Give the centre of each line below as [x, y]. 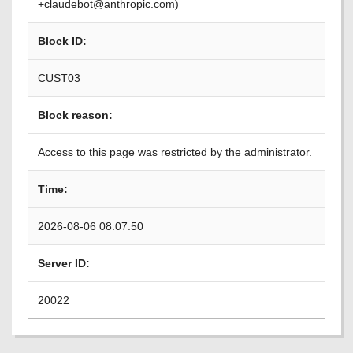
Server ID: [64, 263]
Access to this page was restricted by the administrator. [175, 152]
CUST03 [59, 78]
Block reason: [75, 115]
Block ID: [62, 41]
